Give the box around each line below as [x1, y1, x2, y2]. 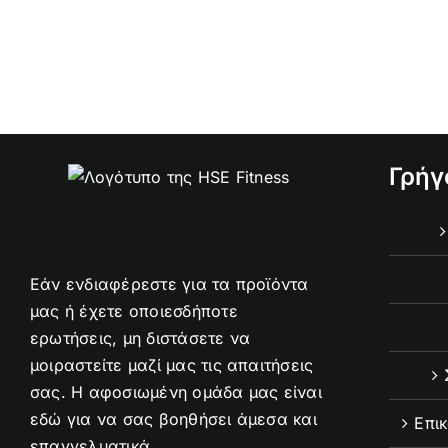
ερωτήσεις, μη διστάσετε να [30, 328, 251, 348]
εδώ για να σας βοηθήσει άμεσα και [30, 409, 317, 429]
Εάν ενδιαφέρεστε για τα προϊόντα [30, 274, 309, 294]
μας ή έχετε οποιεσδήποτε [30, 301, 238, 321]
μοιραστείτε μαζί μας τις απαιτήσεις [30, 355, 314, 375]
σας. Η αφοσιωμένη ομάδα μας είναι [30, 382, 322, 402]
